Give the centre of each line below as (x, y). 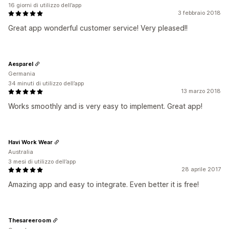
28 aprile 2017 (201, 169)
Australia (21, 152)
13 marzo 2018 (201, 91)
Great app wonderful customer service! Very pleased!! (98, 28)
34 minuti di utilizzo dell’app (46, 83)
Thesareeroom (30, 220)
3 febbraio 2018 (199, 13)
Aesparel (21, 64)
